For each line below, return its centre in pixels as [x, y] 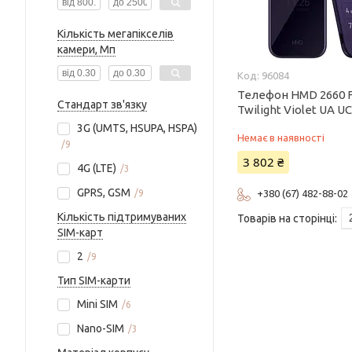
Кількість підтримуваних [122, 217]
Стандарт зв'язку [102, 104]
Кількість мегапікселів [115, 34]
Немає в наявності [281, 137]
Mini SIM [97, 304]
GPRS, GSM [104, 192]
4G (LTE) [97, 168]
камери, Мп [86, 49]
